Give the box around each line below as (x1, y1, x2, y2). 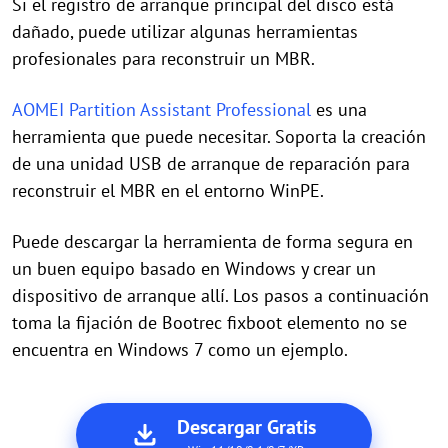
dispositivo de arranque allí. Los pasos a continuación (12, 284, 429, 307)
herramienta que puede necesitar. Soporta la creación (12, 125, 426, 148)
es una (311, 98, 367, 121)
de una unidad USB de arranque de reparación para (12, 152, 410, 175)
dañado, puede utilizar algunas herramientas (12, 20, 358, 43)
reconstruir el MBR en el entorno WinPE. (12, 179, 324, 202)
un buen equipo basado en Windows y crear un (12, 257, 376, 280)
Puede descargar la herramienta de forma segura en (12, 230, 413, 253)
